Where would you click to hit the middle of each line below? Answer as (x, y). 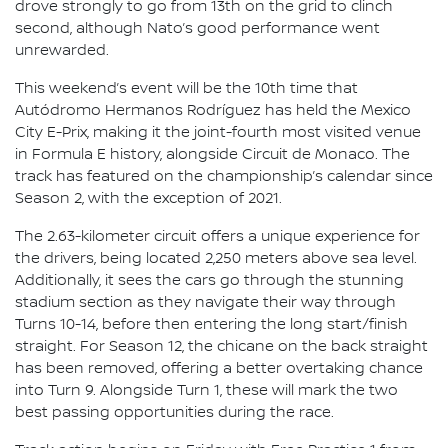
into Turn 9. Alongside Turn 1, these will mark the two (206, 390)
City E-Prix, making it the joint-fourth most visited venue (218, 132)
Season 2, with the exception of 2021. (148, 198)
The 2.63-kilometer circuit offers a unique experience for (217, 236)
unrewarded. (62, 50)
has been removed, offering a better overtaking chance (219, 368)
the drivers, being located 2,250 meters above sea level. (216, 258)
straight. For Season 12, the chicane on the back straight (221, 346)
